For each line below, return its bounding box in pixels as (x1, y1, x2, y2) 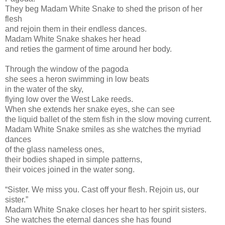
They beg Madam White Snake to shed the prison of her (5, 4, 202, 13)
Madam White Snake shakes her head (5, 34, 141, 43)
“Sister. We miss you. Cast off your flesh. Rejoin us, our (5, 185, 199, 194)
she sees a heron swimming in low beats (5, 74, 149, 83)
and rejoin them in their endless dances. (5, 24, 147, 33)
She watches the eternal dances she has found (5, 215, 171, 224)
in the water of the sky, (5, 84, 83, 93)
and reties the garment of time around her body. (5, 44, 172, 53)
